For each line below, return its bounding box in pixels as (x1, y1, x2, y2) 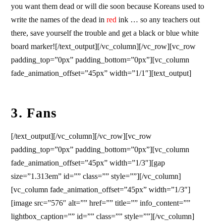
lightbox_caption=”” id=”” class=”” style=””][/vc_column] (11, 212, 195, 221)
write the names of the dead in (11, 15, 107, 24)
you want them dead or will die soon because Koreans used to (11, 2, 205, 11)
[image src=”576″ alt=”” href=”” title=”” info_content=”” (11, 198, 191, 207)
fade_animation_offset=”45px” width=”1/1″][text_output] (11, 69, 192, 78)
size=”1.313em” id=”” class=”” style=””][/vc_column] (11, 171, 181, 180)
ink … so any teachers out (116, 15, 200, 24)
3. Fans (11, 106, 57, 121)
